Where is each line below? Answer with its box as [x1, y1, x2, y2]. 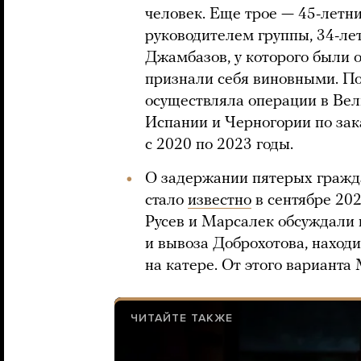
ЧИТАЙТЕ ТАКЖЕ [131, 311, 233, 325]
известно [188, 193, 251, 209]
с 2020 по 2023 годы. [145, 137, 293, 153]
